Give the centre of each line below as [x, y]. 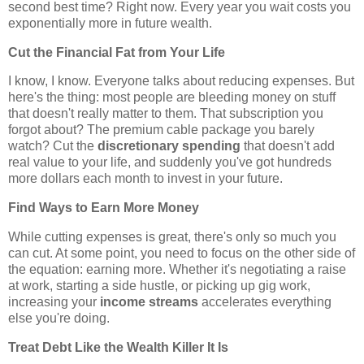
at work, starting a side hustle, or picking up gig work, [159, 286]
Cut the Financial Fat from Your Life [117, 52]
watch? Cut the [53, 146]
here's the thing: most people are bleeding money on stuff [172, 97]
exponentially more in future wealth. [110, 23]
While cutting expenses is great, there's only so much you [172, 237]
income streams [149, 302]
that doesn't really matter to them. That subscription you [166, 114]
